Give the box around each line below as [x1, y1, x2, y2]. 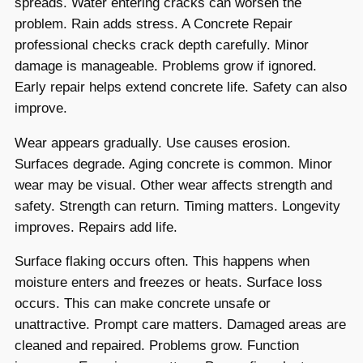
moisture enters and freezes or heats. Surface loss [15, 275, 322, 291]
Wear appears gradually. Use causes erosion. [15, 135, 291, 151]
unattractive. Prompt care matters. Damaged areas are [15, 317, 346, 333]
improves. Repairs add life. [15, 219, 177, 235]
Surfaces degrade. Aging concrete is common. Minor [15, 156, 332, 172]
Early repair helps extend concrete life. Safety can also [15, 79, 347, 95]
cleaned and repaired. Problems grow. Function [15, 338, 299, 354]
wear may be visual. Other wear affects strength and [15, 177, 332, 193]
